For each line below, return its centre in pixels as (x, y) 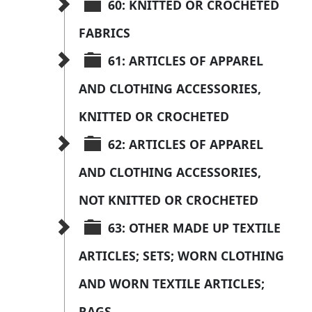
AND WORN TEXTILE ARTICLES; (173, 284)
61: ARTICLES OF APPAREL (187, 61)
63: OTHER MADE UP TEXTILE (196, 228)
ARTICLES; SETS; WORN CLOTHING (183, 256)
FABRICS (104, 33)
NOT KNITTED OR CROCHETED (169, 200)
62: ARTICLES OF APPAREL (187, 145)
